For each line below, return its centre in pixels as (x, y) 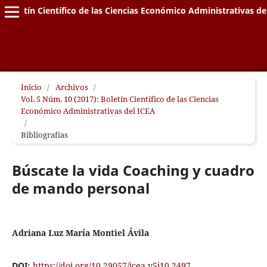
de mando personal (80, 188)
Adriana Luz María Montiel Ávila (80, 233)
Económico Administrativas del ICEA (88, 111)
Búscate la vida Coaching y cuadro (133, 170)
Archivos (72, 87)
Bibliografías (44, 134)
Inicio (31, 87)
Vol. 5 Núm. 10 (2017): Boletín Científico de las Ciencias (119, 99)
